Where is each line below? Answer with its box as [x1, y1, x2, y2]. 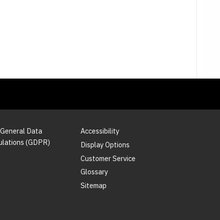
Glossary [81, 167, 109, 177]
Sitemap [81, 181, 107, 191]
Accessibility [81, 126, 120, 136]
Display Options [81, 139, 130, 149]
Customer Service [81, 153, 136, 163]
